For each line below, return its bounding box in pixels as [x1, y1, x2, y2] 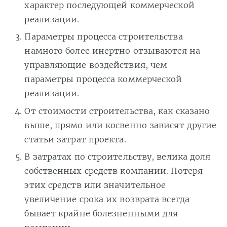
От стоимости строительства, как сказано [24, 105, 210, 116]
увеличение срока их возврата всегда [24, 194, 190, 205]
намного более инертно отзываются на [24, 46, 200, 56]
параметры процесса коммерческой [24, 74, 182, 85]
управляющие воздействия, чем [24, 60, 168, 70]
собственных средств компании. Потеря [24, 166, 203, 176]
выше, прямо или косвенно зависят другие [24, 120, 217, 130]
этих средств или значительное [24, 180, 166, 191]
